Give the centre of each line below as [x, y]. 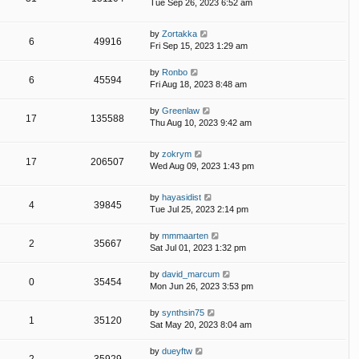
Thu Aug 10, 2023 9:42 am [201, 122]
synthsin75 [183, 313]
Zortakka [179, 33]
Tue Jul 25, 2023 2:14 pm [199, 210]
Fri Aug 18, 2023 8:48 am [198, 84]
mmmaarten [185, 236]
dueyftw [177, 351]
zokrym [177, 153]
